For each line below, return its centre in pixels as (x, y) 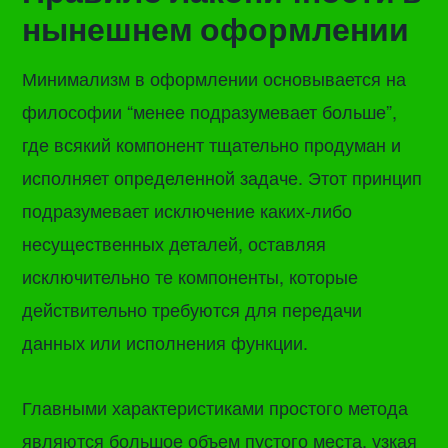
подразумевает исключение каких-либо (187, 209)
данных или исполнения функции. (165, 341)
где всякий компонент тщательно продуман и (212, 143)
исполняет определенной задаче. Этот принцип (222, 176)
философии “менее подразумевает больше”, (210, 110)
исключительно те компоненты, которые (190, 275)
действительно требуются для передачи (192, 308)
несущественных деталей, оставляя (174, 242)
